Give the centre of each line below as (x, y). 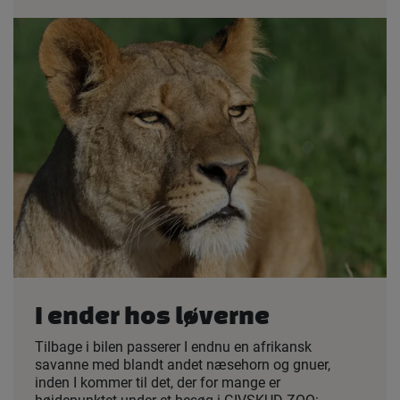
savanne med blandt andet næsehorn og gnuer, (183, 364)
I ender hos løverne (152, 315)
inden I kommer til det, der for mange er (158, 382)
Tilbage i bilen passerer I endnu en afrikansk (173, 346)
